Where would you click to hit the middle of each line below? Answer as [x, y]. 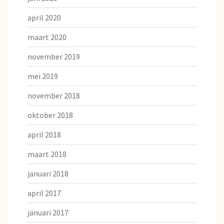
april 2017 [44, 193]
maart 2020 [47, 37]
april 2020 [44, 17]
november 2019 [54, 56]
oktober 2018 [50, 115]
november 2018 [54, 95]
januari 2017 [48, 212]
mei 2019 [43, 76]
